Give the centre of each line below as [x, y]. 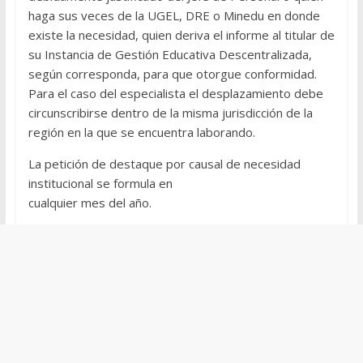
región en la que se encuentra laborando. [141, 132]
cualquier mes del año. [90, 203]
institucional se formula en [100, 184]
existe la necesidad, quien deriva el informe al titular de [181, 35]
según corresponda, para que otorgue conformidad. [172, 74]
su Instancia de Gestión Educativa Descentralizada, [170, 55]
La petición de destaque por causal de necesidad [164, 164]
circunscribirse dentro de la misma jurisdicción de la [170, 113]
